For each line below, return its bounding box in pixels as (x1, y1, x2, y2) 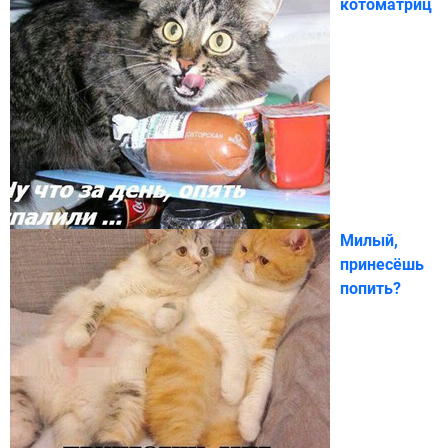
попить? (340, 278, 401, 298)
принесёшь (340, 254, 424, 274)
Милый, (340, 230, 398, 250)
